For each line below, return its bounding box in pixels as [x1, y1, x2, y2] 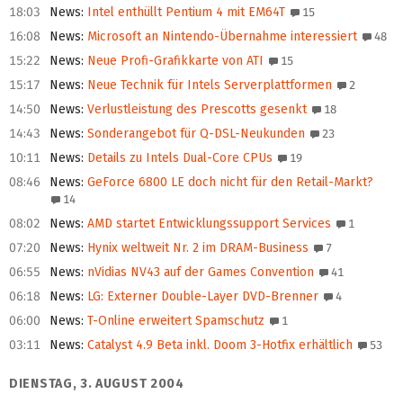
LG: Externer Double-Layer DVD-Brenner [84, 289, 318, 305]
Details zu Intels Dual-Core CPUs [84, 150, 273, 166]
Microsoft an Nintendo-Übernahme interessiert [84, 29, 357, 45]
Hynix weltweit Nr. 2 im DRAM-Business [84, 240, 309, 256]
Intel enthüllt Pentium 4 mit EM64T [84, 4, 285, 21]
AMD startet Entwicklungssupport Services [84, 216, 331, 232]
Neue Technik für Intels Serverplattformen [84, 77, 332, 94]
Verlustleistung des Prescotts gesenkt [84, 102, 307, 118]
